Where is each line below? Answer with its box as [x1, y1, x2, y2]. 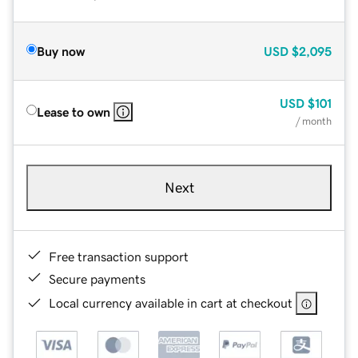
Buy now [37, 44, 85, 58]
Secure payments [49, 272, 145, 285]
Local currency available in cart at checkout [49, 296, 292, 309]
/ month [296, 115, 332, 126]
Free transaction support [49, 249, 189, 263]
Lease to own [37, 105, 110, 118]
